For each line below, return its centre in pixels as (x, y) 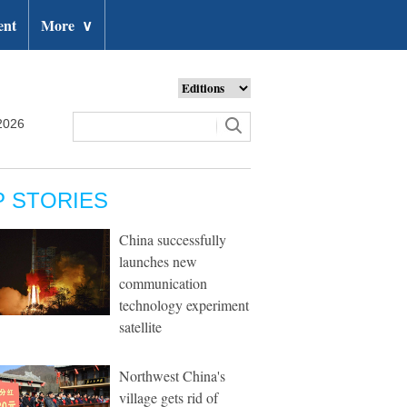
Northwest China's (172, 376)
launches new (158, 261)
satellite (140, 327)
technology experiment (184, 305)
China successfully (173, 239)
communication (163, 283)
